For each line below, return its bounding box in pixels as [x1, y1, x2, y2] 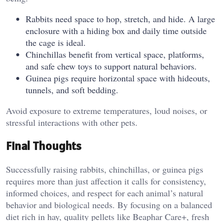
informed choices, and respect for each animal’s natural [6, 186, 203, 199]
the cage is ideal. [26, 36, 86, 48]
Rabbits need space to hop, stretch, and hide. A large [26, 12, 215, 25]
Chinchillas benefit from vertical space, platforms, [26, 48, 204, 60]
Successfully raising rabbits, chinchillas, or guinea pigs [6, 163, 203, 175]
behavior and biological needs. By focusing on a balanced [6, 198, 212, 211]
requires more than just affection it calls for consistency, [6, 175, 206, 187]
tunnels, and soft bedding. [26, 83, 118, 96]
